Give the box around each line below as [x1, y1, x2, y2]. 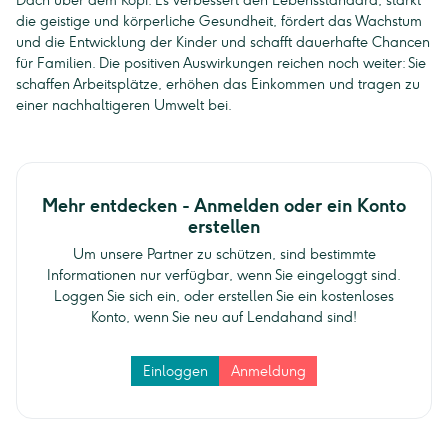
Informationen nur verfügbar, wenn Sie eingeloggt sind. [47, 266, 401, 284]
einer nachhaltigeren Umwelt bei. [16, 96, 232, 114]
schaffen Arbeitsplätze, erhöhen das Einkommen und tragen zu [16, 75, 420, 93]
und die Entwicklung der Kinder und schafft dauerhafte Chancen [16, 33, 430, 51]
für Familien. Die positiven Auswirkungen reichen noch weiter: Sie [16, 54, 426, 72]
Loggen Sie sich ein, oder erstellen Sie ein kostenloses [54, 287, 394, 305]
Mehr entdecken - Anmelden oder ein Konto [42, 194, 406, 216]
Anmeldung [230, 362, 306, 380]
